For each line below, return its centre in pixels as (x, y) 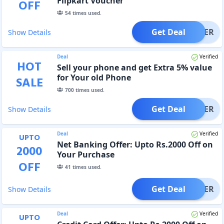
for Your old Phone (94, 77)
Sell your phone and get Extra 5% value (134, 67)
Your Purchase (85, 154)
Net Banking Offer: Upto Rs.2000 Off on (135, 144)
